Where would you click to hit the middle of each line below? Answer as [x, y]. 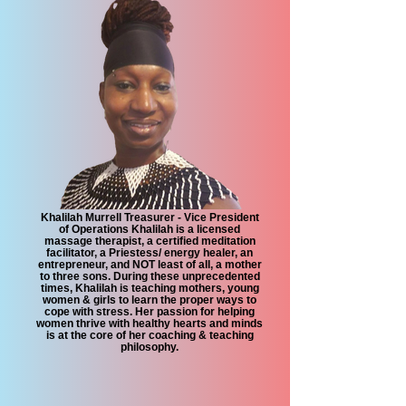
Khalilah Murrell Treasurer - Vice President [150, 217]
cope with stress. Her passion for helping [150, 311]
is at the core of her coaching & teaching [150, 335]
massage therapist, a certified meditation [150, 241]
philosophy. [150, 347]
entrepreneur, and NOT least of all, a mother [150, 264]
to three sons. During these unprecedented [150, 276]
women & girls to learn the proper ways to [150, 300]
